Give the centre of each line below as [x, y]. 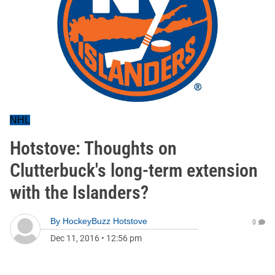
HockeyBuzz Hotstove [105, 221]
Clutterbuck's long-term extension [134, 170]
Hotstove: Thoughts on [93, 148]
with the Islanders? [79, 192]
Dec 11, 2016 [75, 238]
